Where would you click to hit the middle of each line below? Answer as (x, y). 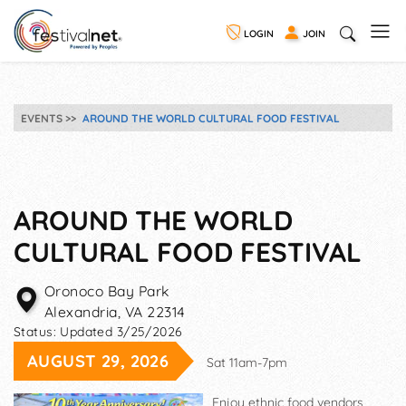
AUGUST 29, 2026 (98, 361)
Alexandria (81, 312)
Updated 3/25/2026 (121, 332)
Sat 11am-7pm (246, 362)
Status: (37, 332)
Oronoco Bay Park (107, 291)
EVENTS (42, 118)
